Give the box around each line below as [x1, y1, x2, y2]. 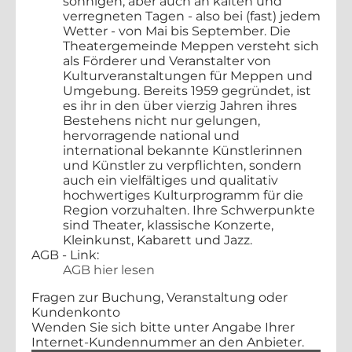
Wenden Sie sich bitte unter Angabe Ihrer [31, 319, 295, 335]
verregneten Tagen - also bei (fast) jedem [63, 8, 321, 24]
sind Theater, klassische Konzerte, [63, 217, 273, 233]
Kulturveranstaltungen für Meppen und [63, 68, 313, 83]
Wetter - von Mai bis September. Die [63, 23, 291, 38]
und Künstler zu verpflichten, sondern [63, 157, 302, 173]
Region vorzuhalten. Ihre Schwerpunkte [63, 202, 315, 218]
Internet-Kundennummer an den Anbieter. [31, 334, 304, 350]
